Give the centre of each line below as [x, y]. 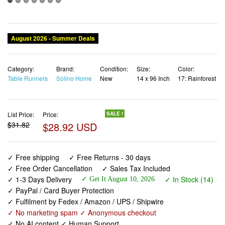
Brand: [65, 38]
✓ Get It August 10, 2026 [118, 148]
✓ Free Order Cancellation [50, 137]
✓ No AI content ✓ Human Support [63, 193]
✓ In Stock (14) [189, 148]
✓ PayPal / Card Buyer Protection [61, 159]
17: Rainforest [197, 48]
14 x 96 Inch [153, 48]
